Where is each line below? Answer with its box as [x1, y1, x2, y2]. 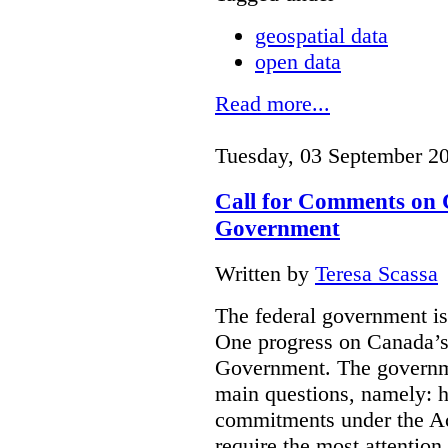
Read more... [215, 91, 330, 117]
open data [255, 49, 341, 75]
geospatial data [255, 23, 388, 49]
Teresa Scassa [315, 260, 438, 286]
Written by [215, 260, 315, 286]
